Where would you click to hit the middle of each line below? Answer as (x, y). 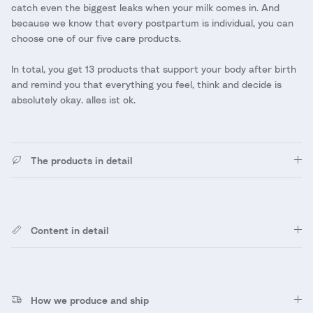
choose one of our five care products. (96, 38)
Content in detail (70, 230)
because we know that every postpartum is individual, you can (152, 22)
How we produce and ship (90, 300)
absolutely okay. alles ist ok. (73, 99)
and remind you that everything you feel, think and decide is (146, 84)
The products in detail (82, 160)
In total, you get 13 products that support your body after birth (154, 68)
